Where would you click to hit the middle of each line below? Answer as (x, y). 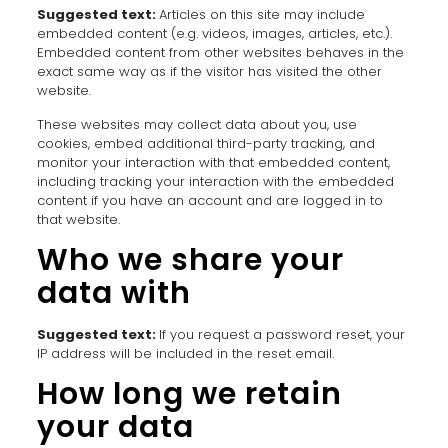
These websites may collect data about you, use (196, 124)
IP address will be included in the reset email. (185, 353)
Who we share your (190, 260)
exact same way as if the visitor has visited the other (209, 71)
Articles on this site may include (261, 14)
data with (113, 293)
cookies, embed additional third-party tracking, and (205, 143)
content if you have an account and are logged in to (209, 200)
